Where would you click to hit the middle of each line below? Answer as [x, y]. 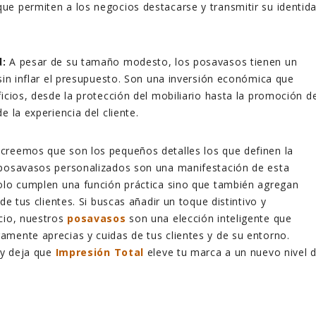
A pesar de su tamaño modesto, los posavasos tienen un [152, 62]
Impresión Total [100, 253]
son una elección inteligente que [209, 219]
